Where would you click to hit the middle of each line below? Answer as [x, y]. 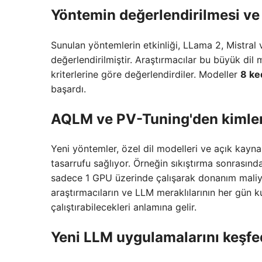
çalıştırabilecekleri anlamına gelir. [124, 207]
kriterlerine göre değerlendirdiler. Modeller [146, 74]
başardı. [68, 89]
